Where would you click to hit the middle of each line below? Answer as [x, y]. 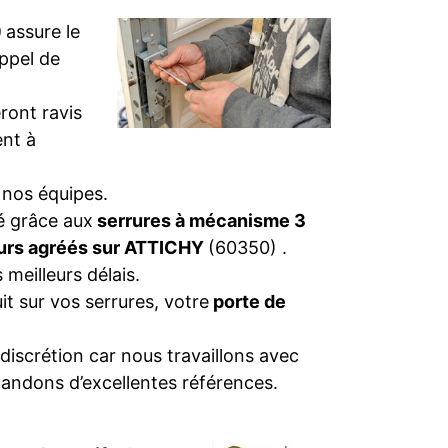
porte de [247, 301]
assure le [43, 31]
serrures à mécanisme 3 [199, 220]
